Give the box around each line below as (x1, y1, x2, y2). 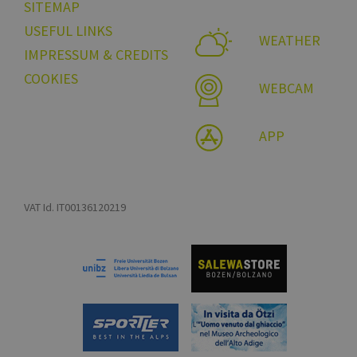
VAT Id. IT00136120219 (24, 200, 126, 215)
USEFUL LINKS (24, 22, 112, 41)
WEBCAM (258, 79, 314, 98)
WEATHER (258, 31, 320, 50)
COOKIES (24, 69, 78, 88)
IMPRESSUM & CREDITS (24, 45, 168, 65)
